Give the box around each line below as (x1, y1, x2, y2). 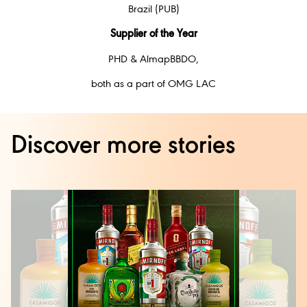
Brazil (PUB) (127, 4, 180, 16)
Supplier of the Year (110, 29, 197, 40)
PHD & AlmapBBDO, (108, 53, 199, 65)
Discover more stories (11, 133, 236, 160)
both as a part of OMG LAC (91, 78, 216, 90)
